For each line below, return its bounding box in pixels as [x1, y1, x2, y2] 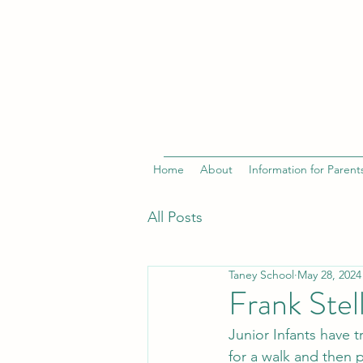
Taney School [228, 267, 294, 282]
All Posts [147, 207, 203, 226]
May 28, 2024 [297, 267, 361, 282]
